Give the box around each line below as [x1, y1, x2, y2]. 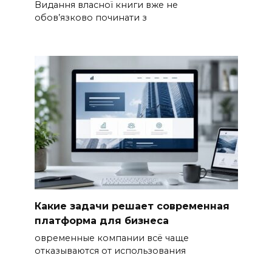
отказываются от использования [34, 245, 186, 257]
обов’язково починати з [34, 12, 147, 24]
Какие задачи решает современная [34, 200, 229, 212]
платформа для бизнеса [34, 214, 169, 226]
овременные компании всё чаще [34, 233, 189, 244]
